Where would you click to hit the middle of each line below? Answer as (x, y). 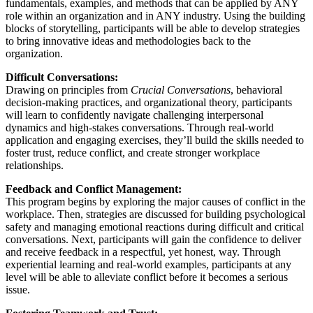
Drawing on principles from (68, 89)
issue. (18, 289)
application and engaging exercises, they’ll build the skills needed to (155, 140)
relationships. (35, 165)
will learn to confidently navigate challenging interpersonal (134, 115)
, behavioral (256, 89)
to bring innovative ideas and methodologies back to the (128, 41)
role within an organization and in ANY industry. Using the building (155, 15)
